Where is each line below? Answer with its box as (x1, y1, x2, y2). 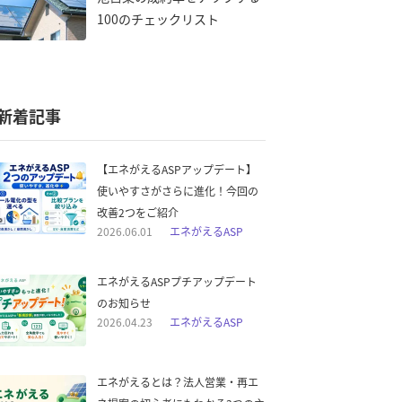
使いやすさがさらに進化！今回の (97, 183, 258, 198)
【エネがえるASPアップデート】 (97, 162, 257, 177)
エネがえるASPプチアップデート (97, 274, 257, 289)
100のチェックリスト (97, 10, 219, 28)
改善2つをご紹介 (97, 205, 179, 220)
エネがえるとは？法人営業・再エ (97, 374, 258, 389)
